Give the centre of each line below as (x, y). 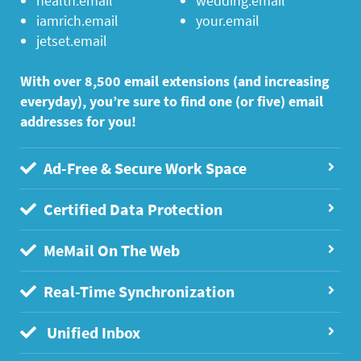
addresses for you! (79, 122)
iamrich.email (78, 21)
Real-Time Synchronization (138, 292)
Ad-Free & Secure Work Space (144, 168)
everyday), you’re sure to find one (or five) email (172, 102)
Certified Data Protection (132, 210)
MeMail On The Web (110, 251)
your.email (228, 21)
